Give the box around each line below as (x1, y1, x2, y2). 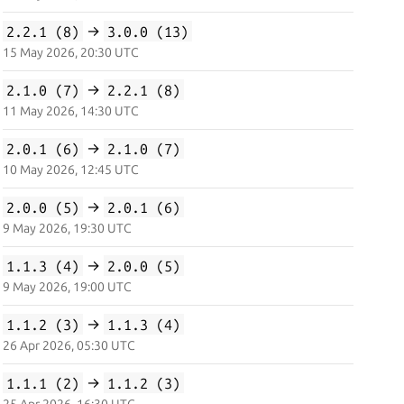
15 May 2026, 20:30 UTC (2, 45, 139, 60)
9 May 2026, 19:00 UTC (2, 280, 132, 294)
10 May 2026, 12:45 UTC (2, 162, 139, 177)
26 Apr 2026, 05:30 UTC (2, 338, 135, 353)
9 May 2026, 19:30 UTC (2, 221, 132, 235)
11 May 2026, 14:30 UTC (2, 104, 139, 118)
